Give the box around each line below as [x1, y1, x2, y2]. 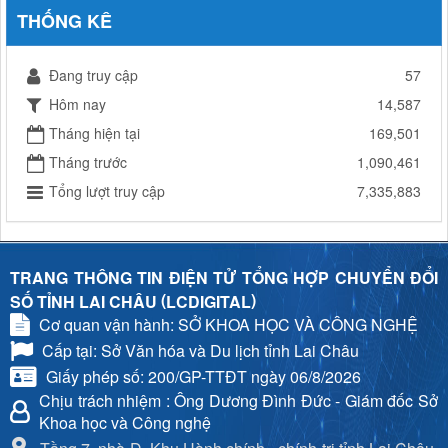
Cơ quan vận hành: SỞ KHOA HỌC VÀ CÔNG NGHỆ [39, 312, 418, 336]
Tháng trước [49, 151, 127, 172]
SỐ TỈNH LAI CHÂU [10, 289, 157, 313]
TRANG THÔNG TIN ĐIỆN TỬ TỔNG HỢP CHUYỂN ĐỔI [10, 265, 438, 289]
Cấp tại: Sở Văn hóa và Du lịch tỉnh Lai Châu [42, 338, 359, 362]
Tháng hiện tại [49, 122, 140, 143]
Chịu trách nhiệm [39, 388, 166, 412]
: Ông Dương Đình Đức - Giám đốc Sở [165, 388, 439, 412]
